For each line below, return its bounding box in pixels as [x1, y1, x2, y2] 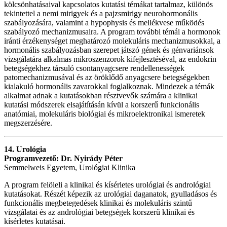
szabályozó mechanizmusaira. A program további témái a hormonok [4, 27, 220, 36]
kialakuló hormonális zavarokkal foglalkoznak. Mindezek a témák [4, 82, 214, 91]
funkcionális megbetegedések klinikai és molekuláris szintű [4, 199, 192, 208]
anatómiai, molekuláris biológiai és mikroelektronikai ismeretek [4, 109, 205, 119]
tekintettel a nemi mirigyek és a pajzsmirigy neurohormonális [4, 9, 198, 18]
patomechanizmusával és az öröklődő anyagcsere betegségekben [4, 73, 210, 82]
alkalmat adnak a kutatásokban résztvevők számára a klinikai [4, 91, 198, 100]
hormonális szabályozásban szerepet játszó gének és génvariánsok [4, 46, 214, 55]
